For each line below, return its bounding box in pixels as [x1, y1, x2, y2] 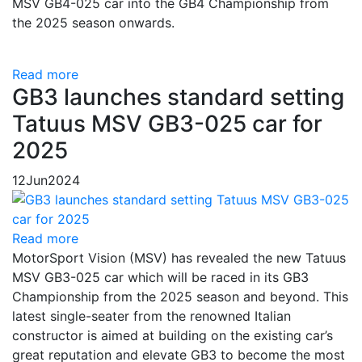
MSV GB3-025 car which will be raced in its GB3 [12, 269, 309, 285]
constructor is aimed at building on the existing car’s [12, 327, 333, 343]
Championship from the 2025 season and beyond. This [12, 288, 348, 305]
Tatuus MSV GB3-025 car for [12, 110, 322, 137]
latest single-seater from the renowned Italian [12, 308, 291, 324]
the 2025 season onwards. [12, 15, 179, 31]
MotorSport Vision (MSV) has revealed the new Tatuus [12, 250, 346, 266]
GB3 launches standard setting [12, 83, 344, 111]
